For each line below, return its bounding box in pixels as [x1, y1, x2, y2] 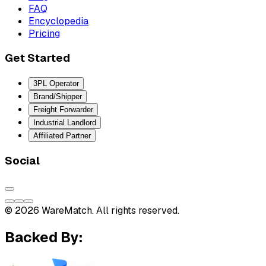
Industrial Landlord [33, 118, 96, 128]
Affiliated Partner [33, 131, 91, 141]
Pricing [28, 27, 60, 40]
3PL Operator [33, 79, 79, 88]
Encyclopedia [28, 14, 88, 27]
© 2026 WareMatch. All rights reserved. [5, 204, 179, 217]
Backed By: [5, 228, 83, 247]
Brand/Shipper [33, 92, 82, 102]
